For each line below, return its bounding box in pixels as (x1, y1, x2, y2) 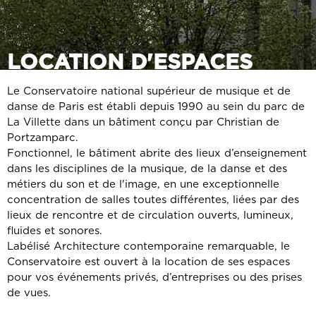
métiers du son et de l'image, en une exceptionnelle (7, 178, 279, 190)
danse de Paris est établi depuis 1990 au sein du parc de (7, 101, 305, 112)
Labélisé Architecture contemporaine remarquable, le (7, 241, 290, 252)
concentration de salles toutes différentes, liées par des (7, 194, 299, 205)
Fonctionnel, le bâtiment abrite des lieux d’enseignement (7, 147, 307, 159)
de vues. (7, 287, 51, 298)
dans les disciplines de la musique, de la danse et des (7, 163, 287, 174)
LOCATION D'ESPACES (7, 51, 253, 73)
